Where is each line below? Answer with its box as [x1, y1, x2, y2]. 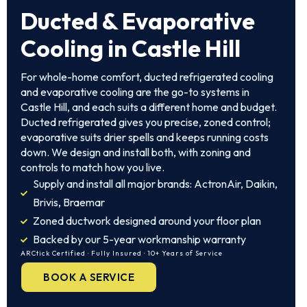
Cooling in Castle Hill [21, 34, 241, 63]
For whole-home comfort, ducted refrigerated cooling [21, 70, 273, 84]
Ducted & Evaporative [21, 6, 255, 36]
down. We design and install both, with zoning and [21, 145, 251, 159]
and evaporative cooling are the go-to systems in [21, 85, 249, 99]
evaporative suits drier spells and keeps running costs [21, 130, 269, 144]
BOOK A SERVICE [43, 271, 134, 284]
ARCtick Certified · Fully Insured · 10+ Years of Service [21, 249, 223, 258]
